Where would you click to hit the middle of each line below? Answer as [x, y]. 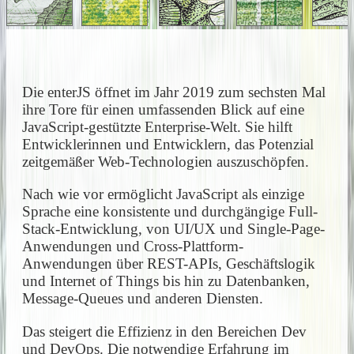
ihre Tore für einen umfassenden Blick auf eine [163, 110]
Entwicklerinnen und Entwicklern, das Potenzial [168, 145]
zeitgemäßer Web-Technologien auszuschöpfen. [166, 162]
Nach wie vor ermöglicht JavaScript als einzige [163, 194]
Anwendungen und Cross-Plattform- [133, 247]
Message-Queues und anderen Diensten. [143, 299]
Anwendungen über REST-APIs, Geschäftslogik [169, 264]
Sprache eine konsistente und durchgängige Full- [170, 212]
